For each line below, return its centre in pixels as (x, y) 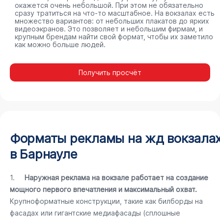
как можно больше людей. (60, 44)
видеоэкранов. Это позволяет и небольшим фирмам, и (109, 29)
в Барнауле (44, 154)
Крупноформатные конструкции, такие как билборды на (106, 201)
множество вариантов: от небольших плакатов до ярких (112, 21)
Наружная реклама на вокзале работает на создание (116, 178)
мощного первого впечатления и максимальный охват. (103, 189)
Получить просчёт (110, 72)
